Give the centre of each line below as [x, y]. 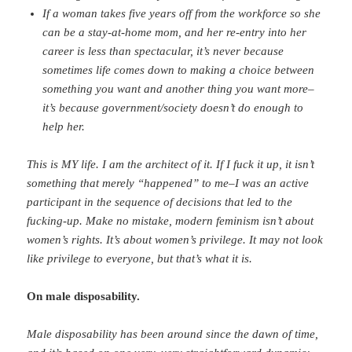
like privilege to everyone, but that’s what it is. [140, 259]
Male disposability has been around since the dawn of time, [173, 334]
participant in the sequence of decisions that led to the [160, 202]
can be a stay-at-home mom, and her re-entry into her [175, 33]
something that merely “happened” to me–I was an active [168, 183]
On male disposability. [85, 297]
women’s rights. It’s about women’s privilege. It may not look [175, 240]
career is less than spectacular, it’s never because [163, 51]
